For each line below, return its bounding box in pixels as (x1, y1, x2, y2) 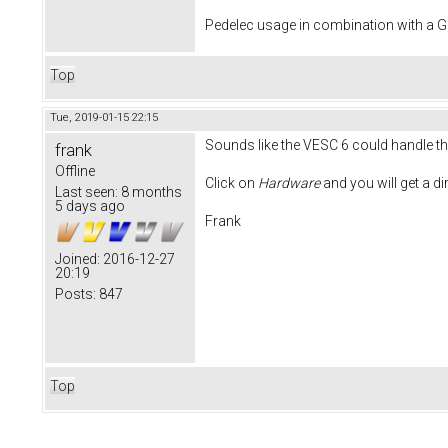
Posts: (55, 286, 96, 303)
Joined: (55, 251, 100, 268)
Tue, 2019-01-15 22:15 (50, 111, 158, 125)
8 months (118, 184, 182, 201)
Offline (55, 163, 95, 180)
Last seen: (55, 184, 118, 201)
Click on (205, 175, 258, 192)
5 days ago (55, 198, 125, 215)
